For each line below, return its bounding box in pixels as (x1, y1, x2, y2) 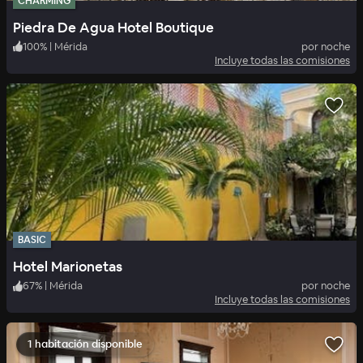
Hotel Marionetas (13, 258, 122, 276)
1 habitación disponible (28, 337, 143, 352)
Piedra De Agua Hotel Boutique (13, 18, 214, 36)
